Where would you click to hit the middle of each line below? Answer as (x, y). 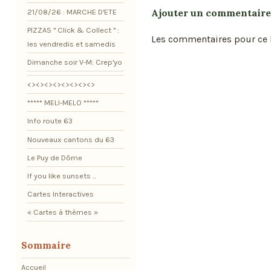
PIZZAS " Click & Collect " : (73, 30)
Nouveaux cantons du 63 (71, 139)
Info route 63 (50, 121)
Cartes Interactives (60, 194)
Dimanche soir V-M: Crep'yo (75, 62)
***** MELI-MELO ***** (63, 103)
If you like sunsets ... (62, 175)
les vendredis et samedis (71, 44)
